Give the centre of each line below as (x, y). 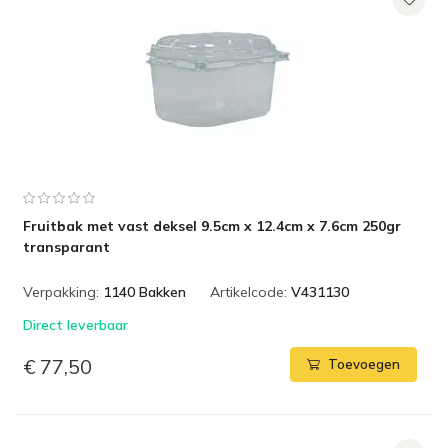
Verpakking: (61, 292)
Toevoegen (364, 364)
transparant (66, 247)
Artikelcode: (248, 292)
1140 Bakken (144, 292)
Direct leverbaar (75, 325)
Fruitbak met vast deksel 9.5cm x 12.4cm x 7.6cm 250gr (212, 226)
